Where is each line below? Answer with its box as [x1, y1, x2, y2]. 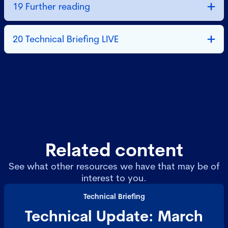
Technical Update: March [25, 207, 203, 225]
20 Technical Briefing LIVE [25, 33, 119, 45]
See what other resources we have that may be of [9, 160, 219, 172]
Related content [45, 138, 183, 161]
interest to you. [81, 172, 147, 184]
